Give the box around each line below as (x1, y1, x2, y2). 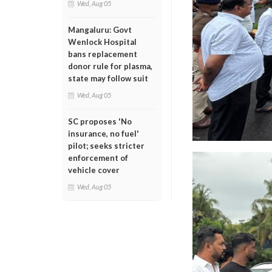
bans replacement (68, 49, 137, 59)
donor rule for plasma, (68, 61, 152, 71)
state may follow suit (68, 73, 148, 83)
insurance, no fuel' (68, 129, 139, 138)
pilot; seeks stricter (68, 141, 144, 151)
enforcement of (68, 153, 128, 163)
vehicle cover (68, 165, 120, 175)
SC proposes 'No (68, 117, 132, 126)
